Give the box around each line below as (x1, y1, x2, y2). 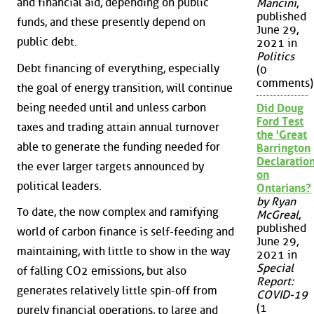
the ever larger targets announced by (17, 159, 204, 173)
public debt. (17, 35, 77, 48)
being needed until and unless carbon (17, 100, 206, 114)
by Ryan (257, 195, 296, 209)
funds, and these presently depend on (17, 15, 205, 29)
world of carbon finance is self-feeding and (17, 225, 234, 239)
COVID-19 (257, 288, 308, 302)
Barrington (257, 142, 311, 156)
